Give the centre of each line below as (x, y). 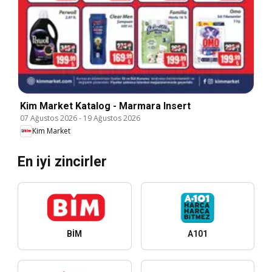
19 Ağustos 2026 (112, 118)
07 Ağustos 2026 (49, 118)
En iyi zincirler (62, 161)
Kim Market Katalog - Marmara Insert (105, 106)
